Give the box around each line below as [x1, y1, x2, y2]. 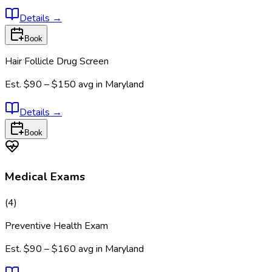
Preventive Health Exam [5, 219, 108, 233]
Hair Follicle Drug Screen [5, 55, 109, 69]
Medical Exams [5, 168, 85, 185]
